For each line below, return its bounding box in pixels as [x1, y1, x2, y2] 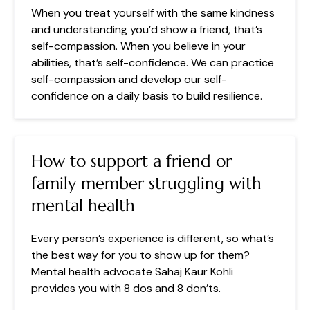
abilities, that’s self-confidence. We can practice [31, 55, 274, 70]
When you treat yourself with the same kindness [31, 5, 275, 20]
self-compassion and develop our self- [31, 71, 227, 86]
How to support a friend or [31, 150, 232, 172]
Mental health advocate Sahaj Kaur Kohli [31, 264, 233, 279]
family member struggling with [31, 172, 262, 194]
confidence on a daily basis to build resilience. [31, 88, 262, 103]
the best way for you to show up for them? [31, 247, 250, 262]
